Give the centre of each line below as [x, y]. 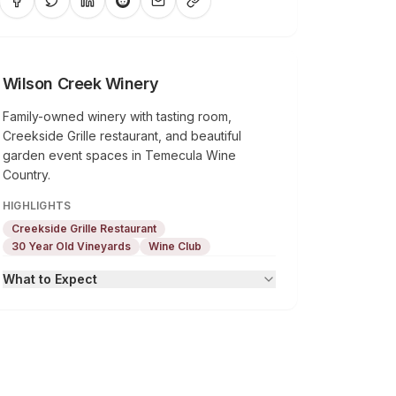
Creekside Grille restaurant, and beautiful [122, 136]
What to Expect [49, 279]
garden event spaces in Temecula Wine [119, 155]
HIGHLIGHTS [37, 206]
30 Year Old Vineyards [71, 246]
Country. [26, 175]
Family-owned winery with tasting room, [117, 116]
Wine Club [175, 246]
